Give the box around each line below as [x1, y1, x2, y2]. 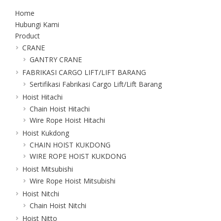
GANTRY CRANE [30, 54, 82, 64]
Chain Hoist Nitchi [30, 200, 86, 210]
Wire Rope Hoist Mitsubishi [30, 176, 115, 185]
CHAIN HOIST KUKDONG [30, 140, 110, 149]
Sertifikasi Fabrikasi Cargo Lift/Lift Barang [30, 79, 162, 89]
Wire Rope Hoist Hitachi [30, 115, 105, 125]
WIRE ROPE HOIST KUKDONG [30, 151, 126, 161]
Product [15, 31, 40, 40]
